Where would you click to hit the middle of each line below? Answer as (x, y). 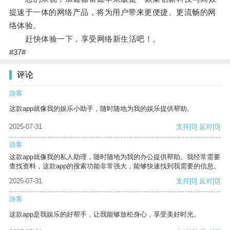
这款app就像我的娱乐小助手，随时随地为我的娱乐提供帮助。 (101, 109)
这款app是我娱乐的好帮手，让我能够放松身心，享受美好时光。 (105, 215)
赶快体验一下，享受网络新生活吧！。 (85, 39)
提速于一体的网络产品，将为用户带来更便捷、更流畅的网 (112, 12)
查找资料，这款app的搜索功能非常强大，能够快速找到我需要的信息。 (115, 166)
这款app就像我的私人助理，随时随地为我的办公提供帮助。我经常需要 (115, 157)
